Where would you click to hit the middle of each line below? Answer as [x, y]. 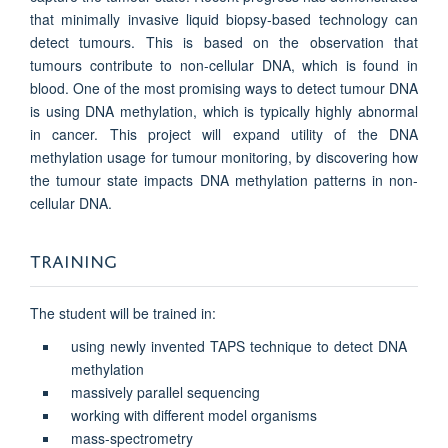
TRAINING [73, 257]
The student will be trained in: [123, 312]
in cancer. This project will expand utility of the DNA [224, 133]
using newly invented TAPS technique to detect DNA [239, 345]
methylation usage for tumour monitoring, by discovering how [224, 156]
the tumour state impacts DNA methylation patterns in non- [224, 179]
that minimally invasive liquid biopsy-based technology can [224, 18]
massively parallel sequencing [165, 391]
